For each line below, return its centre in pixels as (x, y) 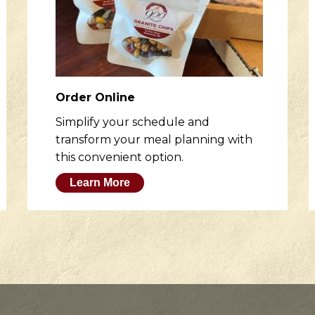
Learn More (100, 182)
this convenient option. (120, 157)
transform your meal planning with (154, 140)
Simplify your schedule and (133, 122)
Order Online (95, 97)
